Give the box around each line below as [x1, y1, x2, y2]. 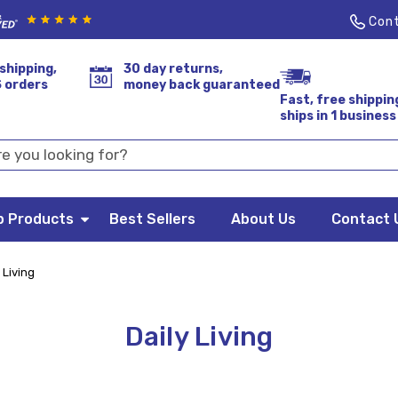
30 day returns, [123, 61, 223, 77]
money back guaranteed [123, 77, 280, 93]
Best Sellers [109, 211, 195, 228]
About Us [231, 211, 296, 228]
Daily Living [124, 321, 274, 354]
